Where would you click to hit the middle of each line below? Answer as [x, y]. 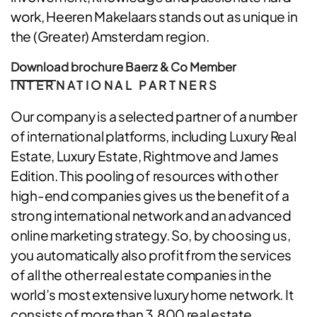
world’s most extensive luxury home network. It [152, 294]
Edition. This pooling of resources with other [144, 175]
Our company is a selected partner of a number [154, 116]
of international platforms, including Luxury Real [154, 136]
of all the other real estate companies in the [141, 275]
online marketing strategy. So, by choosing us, [151, 235]
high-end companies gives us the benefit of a [150, 195]
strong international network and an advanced [151, 215]
